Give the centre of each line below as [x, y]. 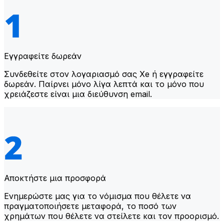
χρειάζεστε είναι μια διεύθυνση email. [78, 94]
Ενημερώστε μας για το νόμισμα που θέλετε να [97, 196]
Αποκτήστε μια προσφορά [55, 178]
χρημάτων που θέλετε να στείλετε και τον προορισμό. [111, 216]
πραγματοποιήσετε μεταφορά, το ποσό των [90, 206]
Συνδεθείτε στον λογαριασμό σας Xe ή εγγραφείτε [104, 74]
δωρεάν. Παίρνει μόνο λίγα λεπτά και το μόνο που [104, 84]
